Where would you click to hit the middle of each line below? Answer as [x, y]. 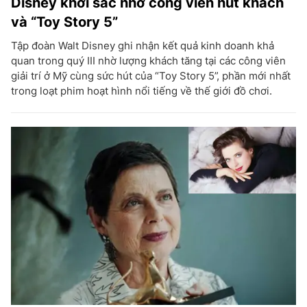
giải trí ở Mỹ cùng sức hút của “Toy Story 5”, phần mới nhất [151, 75]
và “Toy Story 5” [64, 22]
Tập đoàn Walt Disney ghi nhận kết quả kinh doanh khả [143, 45]
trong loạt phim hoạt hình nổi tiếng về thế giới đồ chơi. [142, 90]
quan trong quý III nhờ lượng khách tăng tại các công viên [148, 60]
